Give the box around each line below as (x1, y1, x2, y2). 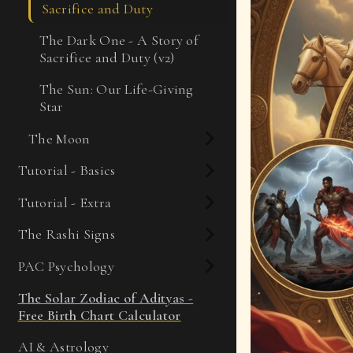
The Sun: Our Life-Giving (39, 80, 194, 98)
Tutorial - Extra (17, 193, 112, 211)
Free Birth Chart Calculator (17, 306, 181, 324)
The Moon (28, 129, 91, 147)
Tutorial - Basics (17, 162, 116, 179)
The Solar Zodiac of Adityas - (17, 288, 194, 307)
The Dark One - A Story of (39, 32, 199, 50)
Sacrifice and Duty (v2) (39, 49, 175, 67)
